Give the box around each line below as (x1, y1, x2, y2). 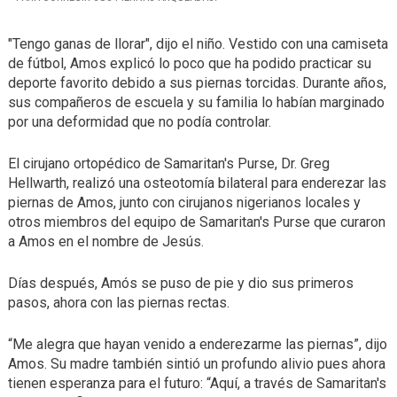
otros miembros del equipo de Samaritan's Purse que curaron (7, 214, 385, 231)
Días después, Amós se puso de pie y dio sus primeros (7, 275, 354, 292)
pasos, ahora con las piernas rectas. (7, 294, 230, 312)
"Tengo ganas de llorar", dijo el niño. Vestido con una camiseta (7, 35, 388, 53)
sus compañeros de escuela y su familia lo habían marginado (7, 94, 385, 112)
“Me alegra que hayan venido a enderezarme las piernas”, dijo (7, 336, 387, 354)
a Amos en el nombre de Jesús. (7, 233, 204, 251)
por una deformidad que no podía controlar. (7, 113, 271, 131)
